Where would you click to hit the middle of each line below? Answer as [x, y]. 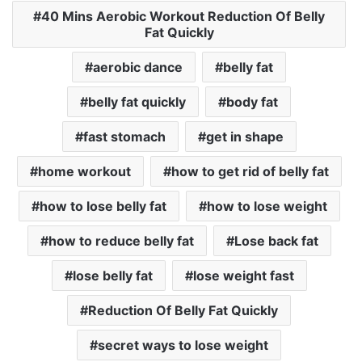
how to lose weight [267, 206]
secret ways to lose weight [183, 345]
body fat [252, 102]
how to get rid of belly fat [250, 172]
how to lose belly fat [103, 206]
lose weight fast [243, 276]
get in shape [244, 137]
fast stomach [124, 137]
